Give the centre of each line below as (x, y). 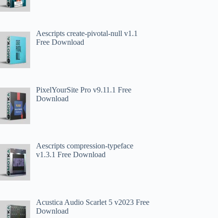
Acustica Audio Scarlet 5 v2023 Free (93, 202)
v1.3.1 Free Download (71, 155)
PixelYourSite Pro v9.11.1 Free (84, 90)
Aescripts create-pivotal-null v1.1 (87, 33)
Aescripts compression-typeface (85, 146)
